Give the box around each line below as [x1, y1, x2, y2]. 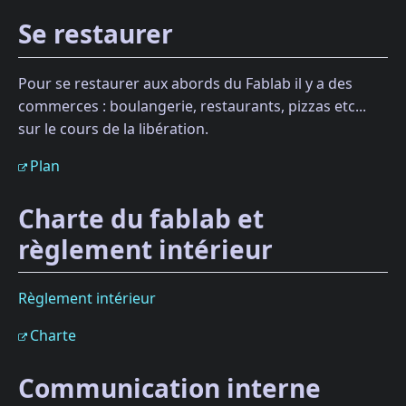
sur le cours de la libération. [18, 118, 208, 139]
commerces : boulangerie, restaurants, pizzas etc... [18, 95, 366, 116]
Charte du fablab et [18, 200, 264, 236]
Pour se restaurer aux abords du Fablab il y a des [18, 72, 353, 93]
